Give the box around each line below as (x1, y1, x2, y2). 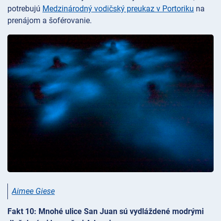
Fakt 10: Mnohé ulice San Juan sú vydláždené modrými (7, 207, 204, 217)
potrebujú (7, 4, 42, 14)
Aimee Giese (12, 186, 55, 196)
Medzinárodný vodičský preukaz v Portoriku (42, 4, 194, 14)
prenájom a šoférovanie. (7, 16, 92, 26)
